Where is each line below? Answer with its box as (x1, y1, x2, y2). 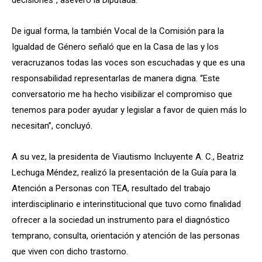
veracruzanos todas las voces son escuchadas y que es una (12, 57, 245, 68)
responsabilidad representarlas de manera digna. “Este (12, 73, 220, 84)
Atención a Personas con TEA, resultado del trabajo (12, 182, 211, 194)
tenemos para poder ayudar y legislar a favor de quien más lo (12, 104, 247, 115)
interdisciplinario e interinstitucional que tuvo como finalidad (12, 198, 241, 209)
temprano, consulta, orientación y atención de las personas (12, 230, 240, 241)
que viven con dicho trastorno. (12, 246, 128, 257)
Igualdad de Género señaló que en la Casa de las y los (12, 41, 219, 52)
